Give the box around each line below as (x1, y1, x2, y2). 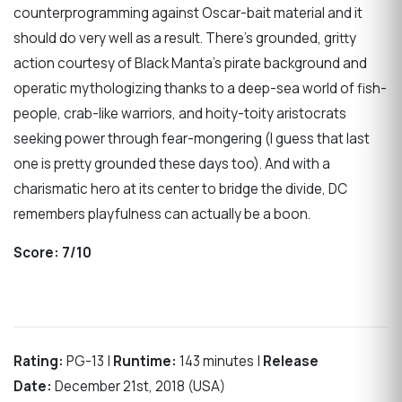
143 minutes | (177, 351, 263, 371)
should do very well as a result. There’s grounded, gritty (13, 29, 356, 48)
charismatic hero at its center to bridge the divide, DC (13, 179, 347, 199)
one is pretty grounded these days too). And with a (13, 154, 330, 174)
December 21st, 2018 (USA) (52, 376, 225, 396)
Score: (13, 243, 59, 263)
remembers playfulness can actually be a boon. (13, 205, 310, 224)
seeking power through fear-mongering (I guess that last (13, 129, 370, 149)
